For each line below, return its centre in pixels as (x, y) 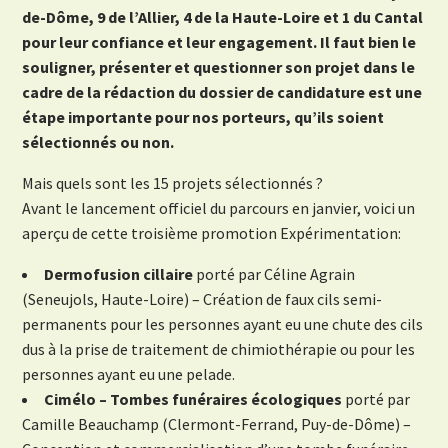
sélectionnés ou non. (98, 142)
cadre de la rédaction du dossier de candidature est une (222, 92)
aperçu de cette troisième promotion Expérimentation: (212, 233)
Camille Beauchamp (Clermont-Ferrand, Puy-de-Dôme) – (217, 424)
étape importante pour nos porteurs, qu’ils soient (203, 117)
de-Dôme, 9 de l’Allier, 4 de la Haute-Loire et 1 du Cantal (223, 17)
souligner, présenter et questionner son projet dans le (219, 67)
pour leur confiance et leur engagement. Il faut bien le (219, 42)
